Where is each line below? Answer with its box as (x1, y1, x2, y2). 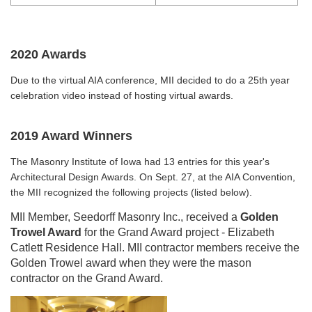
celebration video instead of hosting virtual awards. (10, 89, 233, 101)
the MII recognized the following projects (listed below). (10, 186, 252, 198)
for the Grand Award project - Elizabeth (81, 226, 274, 238)
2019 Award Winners (10, 128, 132, 143)
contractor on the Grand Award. (10, 272, 166, 284)
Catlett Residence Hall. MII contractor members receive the (10, 241, 299, 253)
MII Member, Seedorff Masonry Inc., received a (10, 210, 240, 223)
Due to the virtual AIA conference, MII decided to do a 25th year (10, 74, 290, 86)
